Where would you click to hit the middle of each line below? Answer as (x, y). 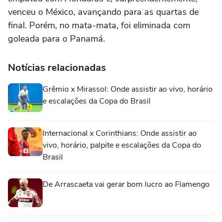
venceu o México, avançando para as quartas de (103, 12)
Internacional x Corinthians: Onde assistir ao (120, 133)
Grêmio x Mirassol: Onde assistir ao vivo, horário (128, 89)
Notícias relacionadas (57, 67)
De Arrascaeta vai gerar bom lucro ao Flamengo (126, 184)
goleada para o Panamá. (56, 38)
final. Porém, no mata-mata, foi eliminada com (99, 25)
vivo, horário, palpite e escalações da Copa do (122, 145)
